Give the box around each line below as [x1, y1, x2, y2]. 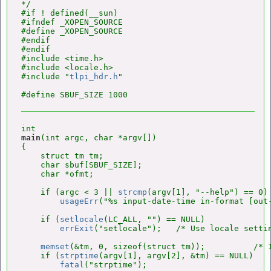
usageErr [60, 197, 99, 206]
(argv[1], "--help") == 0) [147, 188, 268, 197]
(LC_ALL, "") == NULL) [103, 215, 205, 224]
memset [41, 242, 70, 251]
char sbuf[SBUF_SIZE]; [21, 160, 142, 169]
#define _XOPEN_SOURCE [21, 27, 123, 36]
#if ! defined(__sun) [21, 8, 118, 18]
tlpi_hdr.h [70, 72, 118, 81]
